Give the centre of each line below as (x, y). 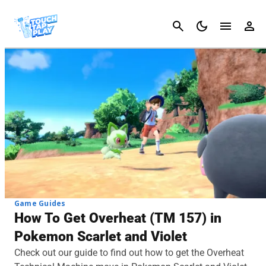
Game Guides (40, 203)
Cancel (247, 26)
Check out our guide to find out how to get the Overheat (129, 252)
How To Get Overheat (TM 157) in (118, 218)
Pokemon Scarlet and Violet (101, 236)
